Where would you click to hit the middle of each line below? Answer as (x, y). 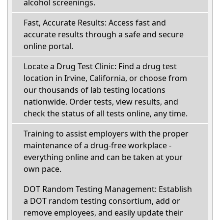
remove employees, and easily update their (103, 213)
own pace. (42, 169)
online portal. (48, 46)
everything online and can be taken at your (103, 157)
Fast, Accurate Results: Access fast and (95, 23)
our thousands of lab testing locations (95, 90)
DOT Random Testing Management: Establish (108, 189)
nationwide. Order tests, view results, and (101, 102)
